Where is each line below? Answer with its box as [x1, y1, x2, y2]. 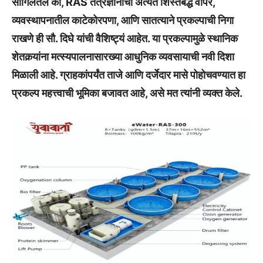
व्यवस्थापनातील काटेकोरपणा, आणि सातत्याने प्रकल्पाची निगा [12, 14, 234, 26]
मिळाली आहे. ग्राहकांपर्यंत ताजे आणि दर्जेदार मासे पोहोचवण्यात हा [12, 68, 245, 81]
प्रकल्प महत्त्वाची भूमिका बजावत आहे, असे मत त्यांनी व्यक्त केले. [12, 86, 242, 99]
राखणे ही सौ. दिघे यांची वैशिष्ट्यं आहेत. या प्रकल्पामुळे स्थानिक [12, 32, 238, 45]
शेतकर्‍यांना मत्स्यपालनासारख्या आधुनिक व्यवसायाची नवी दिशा [12, 50, 234, 63]
